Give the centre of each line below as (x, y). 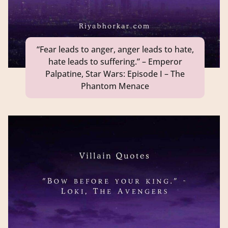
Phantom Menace (115, 86)
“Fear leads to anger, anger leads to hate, (115, 49)
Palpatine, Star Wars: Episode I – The (115, 74)
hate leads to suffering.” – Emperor (115, 61)
